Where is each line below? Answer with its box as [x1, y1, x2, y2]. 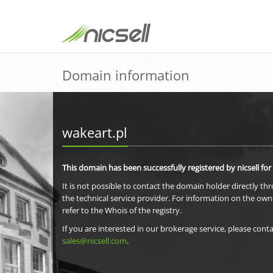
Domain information [62, 66, 190, 84]
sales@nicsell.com [62, 235, 127, 246]
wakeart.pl [62, 123, 127, 141]
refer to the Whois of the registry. [62, 205, 182, 216]
